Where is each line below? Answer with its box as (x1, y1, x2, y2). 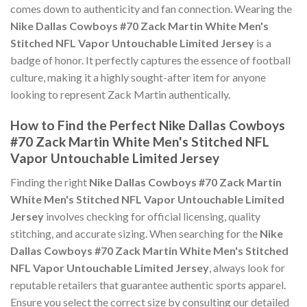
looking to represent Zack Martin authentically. (10, 88, 230, 101)
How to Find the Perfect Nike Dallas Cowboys (10, 117, 285, 134)
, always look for (209, 260, 285, 274)
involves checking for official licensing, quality (44, 209, 260, 223)
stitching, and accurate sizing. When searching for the (10, 226, 260, 240)
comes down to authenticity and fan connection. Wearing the (10, 2, 292, 16)
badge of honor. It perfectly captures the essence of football (10, 53, 291, 67)
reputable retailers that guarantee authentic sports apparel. (10, 278, 286, 291)
